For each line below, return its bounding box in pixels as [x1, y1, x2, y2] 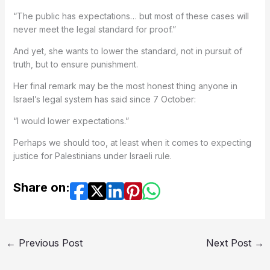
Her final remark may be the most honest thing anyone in [13, 80, 237, 91]
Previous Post [15, 236, 83, 249]
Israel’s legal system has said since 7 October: [13, 93, 196, 104]
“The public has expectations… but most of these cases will [13, 10, 249, 21]
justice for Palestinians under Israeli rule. [13, 150, 172, 161]
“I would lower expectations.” [13, 115, 129, 126]
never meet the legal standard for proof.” [13, 24, 176, 34]
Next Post [206, 236, 255, 249]
